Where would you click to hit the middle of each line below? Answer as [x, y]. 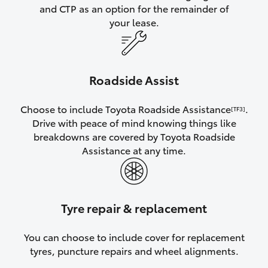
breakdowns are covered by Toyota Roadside [134, 136]
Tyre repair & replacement [134, 208]
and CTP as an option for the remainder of [134, 8]
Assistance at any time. [134, 150]
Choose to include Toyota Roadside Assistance [125, 109]
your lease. [134, 22]
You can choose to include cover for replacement [134, 237]
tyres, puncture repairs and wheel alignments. [134, 251]
